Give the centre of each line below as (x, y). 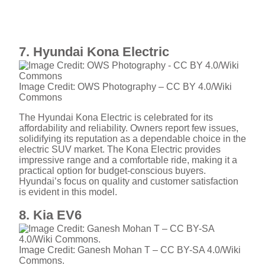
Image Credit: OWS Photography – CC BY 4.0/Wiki (125, 87)
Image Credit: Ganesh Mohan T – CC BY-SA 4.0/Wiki (130, 250)
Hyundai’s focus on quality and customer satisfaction (129, 182)
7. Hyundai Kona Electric (94, 52)
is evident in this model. (68, 192)
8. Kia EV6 (50, 215)
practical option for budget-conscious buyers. (112, 171)
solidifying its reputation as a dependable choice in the (132, 139)
